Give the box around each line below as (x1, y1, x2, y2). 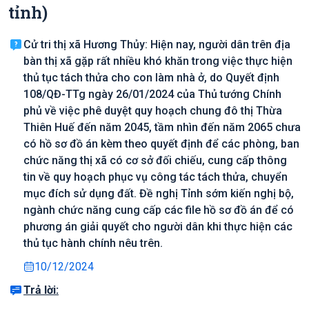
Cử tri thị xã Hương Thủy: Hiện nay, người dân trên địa (23, 38, 290, 51)
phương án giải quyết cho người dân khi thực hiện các (23, 220, 292, 233)
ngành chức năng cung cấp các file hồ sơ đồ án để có (23, 203, 294, 217)
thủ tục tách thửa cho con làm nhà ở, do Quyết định (23, 71, 279, 84)
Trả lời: (23, 283, 59, 297)
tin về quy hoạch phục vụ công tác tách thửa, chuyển (23, 170, 288, 183)
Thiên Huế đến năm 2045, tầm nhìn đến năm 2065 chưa (23, 121, 301, 134)
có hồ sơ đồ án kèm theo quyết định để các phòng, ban (23, 137, 299, 150)
